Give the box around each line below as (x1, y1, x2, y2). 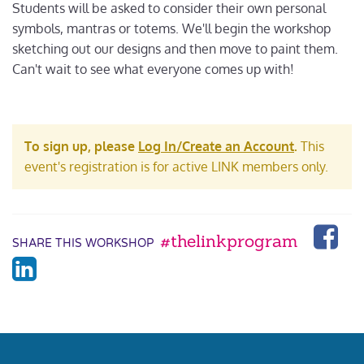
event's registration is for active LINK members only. (24, 158, 328, 175)
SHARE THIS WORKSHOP (12, 236, 154, 250)
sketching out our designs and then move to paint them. (12, 41, 338, 57)
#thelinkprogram (160, 230, 298, 252)
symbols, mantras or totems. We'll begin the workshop (12, 20, 331, 37)
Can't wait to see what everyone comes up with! (12, 61, 294, 77)
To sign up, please (24, 138, 138, 154)
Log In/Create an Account (138, 138, 294, 154)
